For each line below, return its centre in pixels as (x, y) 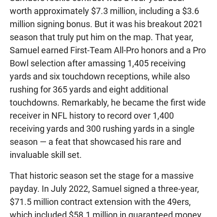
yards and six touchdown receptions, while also (100, 76)
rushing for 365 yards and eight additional (89, 89)
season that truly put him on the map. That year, (101, 37)
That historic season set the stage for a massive (102, 175)
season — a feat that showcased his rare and (95, 141)
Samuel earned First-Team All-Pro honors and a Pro (108, 50)
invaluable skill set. (46, 155)
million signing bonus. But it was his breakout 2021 (106, 24)
